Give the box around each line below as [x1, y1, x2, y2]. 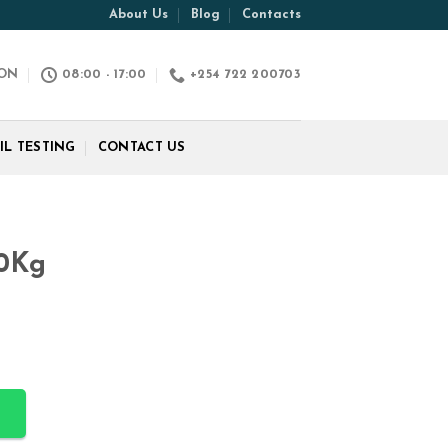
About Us [109, 8, 169, 21]
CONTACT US [97, 140, 186, 154]
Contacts [242, 8, 301, 21]
